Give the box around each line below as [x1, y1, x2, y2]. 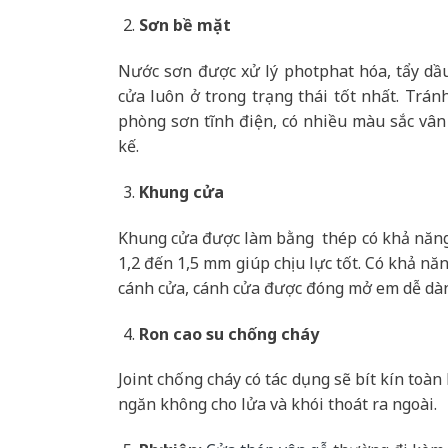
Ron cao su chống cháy [138, 322, 319, 345]
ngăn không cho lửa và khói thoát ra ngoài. [118, 393, 437, 416]
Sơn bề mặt [138, 14, 231, 37]
